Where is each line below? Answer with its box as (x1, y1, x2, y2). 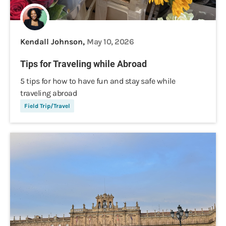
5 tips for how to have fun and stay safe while (20, 76, 175, 86)
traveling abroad (20, 88, 77, 98)
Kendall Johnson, (20, 37, 87, 46)
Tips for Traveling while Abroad (20, 59, 147, 69)
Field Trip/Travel (24, 102, 70, 109)
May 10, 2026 (87, 37, 134, 46)
